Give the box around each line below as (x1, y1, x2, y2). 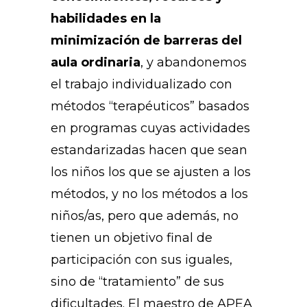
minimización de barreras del (51, 33, 242, 49)
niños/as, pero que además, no (51, 208, 238, 224)
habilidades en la (51, 11, 161, 27)
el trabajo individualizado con (51, 77, 232, 93)
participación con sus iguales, (51, 252, 232, 268)
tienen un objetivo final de (51, 230, 212, 246)
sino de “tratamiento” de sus (51, 274, 224, 290)
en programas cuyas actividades (51, 121, 250, 136)
